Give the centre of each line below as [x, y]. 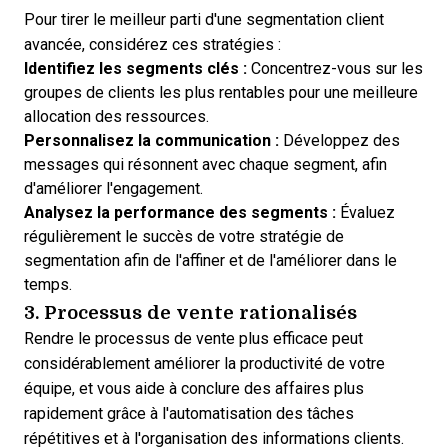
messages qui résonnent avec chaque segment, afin [205, 164]
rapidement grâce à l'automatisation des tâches [189, 413]
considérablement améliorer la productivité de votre [204, 363]
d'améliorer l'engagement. [113, 188]
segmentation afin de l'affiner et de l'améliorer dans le [210, 260]
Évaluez [365, 212]
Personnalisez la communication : [151, 140]
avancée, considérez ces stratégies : [152, 44]
